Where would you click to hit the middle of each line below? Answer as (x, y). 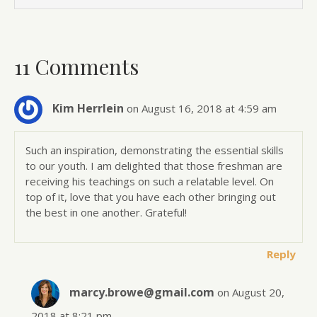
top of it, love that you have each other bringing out (151, 196)
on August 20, (251, 292)
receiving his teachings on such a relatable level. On (150, 181)
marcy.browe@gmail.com (142, 292)
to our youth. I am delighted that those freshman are (154, 165)
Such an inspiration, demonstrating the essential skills (155, 150)
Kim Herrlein (88, 108)
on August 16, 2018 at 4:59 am (202, 108)
